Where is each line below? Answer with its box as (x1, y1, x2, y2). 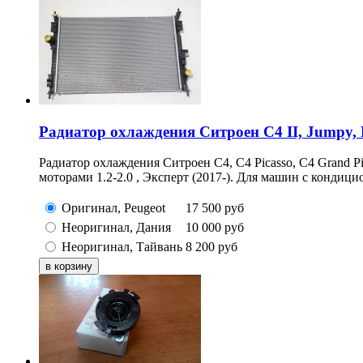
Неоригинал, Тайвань (62, 240, 182, 254)
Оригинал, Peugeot (62, 201, 165, 216)
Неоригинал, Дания (62, 220, 171, 235)
